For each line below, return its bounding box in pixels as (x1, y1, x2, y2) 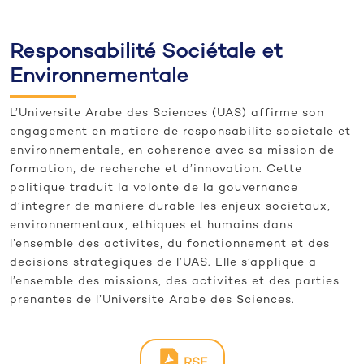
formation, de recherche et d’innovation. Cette (10, 163, 302, 176)
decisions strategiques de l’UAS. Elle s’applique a (10, 257, 317, 270)
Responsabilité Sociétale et (10, 42, 283, 64)
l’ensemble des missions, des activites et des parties (10, 275, 340, 288)
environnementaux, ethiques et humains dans (10, 219, 293, 232)
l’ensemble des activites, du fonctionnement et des (10, 238, 330, 251)
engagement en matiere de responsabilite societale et (10, 126, 351, 139)
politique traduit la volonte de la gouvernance (10, 182, 298, 195)
